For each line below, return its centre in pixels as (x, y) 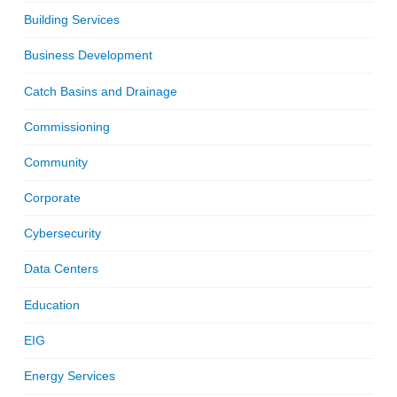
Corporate (52, 198)
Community (55, 162)
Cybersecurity (62, 234)
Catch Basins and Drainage (100, 91)
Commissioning (66, 126)
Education (51, 304)
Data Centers (61, 269)
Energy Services (69, 376)
